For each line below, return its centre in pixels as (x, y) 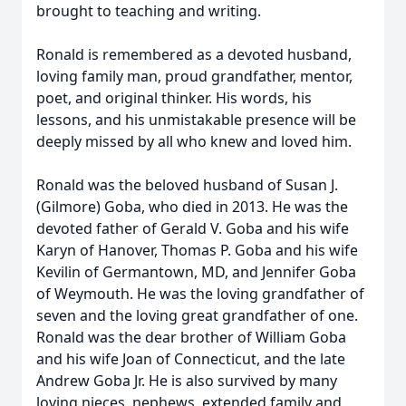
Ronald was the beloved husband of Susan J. (187, 185)
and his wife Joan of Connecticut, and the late (191, 359)
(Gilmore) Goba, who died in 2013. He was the (192, 207)
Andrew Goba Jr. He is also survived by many (187, 381)
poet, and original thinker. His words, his (174, 98)
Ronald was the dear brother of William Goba (191, 337)
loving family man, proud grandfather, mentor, (194, 76)
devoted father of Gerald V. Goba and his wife (193, 228)
